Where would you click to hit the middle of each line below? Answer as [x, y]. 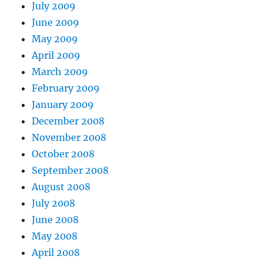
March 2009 [60, 72]
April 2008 [56, 253]
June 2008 [55, 220]
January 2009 [63, 105]
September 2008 [70, 171]
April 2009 [56, 55]
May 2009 [55, 39]
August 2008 [61, 187]
